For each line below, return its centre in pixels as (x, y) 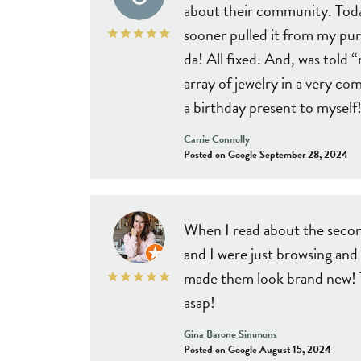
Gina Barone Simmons (230, 334)
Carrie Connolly (217, 139)
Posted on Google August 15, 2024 (257, 349)
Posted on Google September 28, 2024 (266, 154)
